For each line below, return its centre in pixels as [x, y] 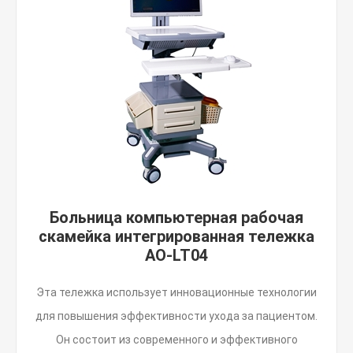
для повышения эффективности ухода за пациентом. [176, 316]
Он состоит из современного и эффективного [176, 340]
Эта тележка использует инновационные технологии [176, 292]
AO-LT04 [176, 255]
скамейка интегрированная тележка [176, 236]
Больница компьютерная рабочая [176, 217]
